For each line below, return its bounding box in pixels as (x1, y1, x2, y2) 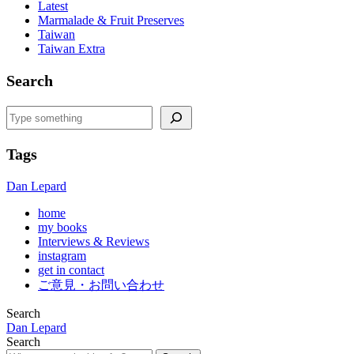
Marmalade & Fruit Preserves (38, 13, 184, 28)
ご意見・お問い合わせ (38, 278, 164, 292)
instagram (38, 249, 86, 263)
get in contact (38, 263, 104, 277)
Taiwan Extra (38, 42, 105, 56)
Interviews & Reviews (38, 235, 149, 249)
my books (38, 220, 87, 235)
